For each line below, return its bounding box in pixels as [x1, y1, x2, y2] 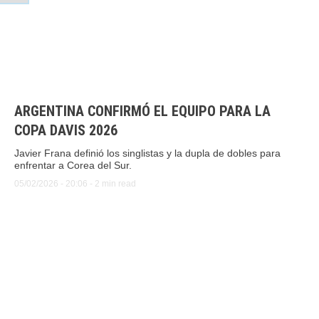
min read [102, 179, 136, 189]
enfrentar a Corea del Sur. [14, 159, 132, 171]
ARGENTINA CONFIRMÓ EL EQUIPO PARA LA [14, 103, 271, 120]
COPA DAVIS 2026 [14, 122, 117, 139]
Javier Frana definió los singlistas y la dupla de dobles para [14, 147, 281, 159]
